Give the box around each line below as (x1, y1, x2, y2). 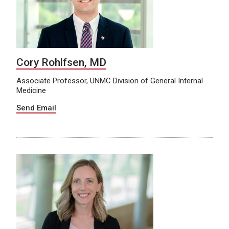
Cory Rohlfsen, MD (16, 56, 106, 69)
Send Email (16, 103, 56, 113)
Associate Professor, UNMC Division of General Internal (16, 76, 203, 86)
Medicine (16, 86, 46, 96)
